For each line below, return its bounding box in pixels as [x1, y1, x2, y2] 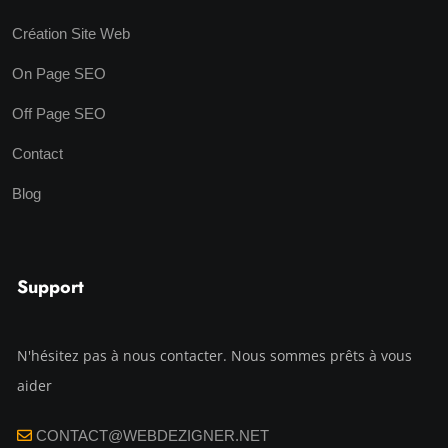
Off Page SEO [12, 104, 106, 122]
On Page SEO [12, 64, 106, 82]
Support [17, 273, 84, 300]
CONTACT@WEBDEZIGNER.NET [36, 426, 269, 444]
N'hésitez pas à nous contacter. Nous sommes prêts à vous [17, 345, 412, 365]
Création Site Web [12, 24, 130, 42]
